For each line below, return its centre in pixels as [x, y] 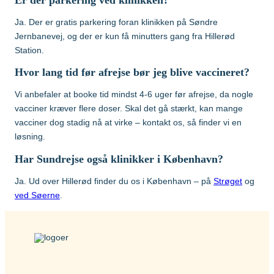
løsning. [30, 137]
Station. [29, 50]
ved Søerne [37, 195]
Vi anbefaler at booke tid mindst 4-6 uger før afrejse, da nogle [134, 94]
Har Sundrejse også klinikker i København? [119, 159]
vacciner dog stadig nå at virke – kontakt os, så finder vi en [128, 123]
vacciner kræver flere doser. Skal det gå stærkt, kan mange [129, 109]
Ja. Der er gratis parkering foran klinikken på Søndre [116, 22]
